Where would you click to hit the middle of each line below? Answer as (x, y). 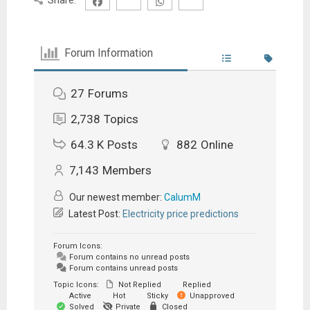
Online (217, 144)
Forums (108, 93)
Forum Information (109, 53)
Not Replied (138, 284)
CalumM (182, 197)
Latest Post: (94, 213)
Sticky (156, 295)
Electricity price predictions (180, 213)
